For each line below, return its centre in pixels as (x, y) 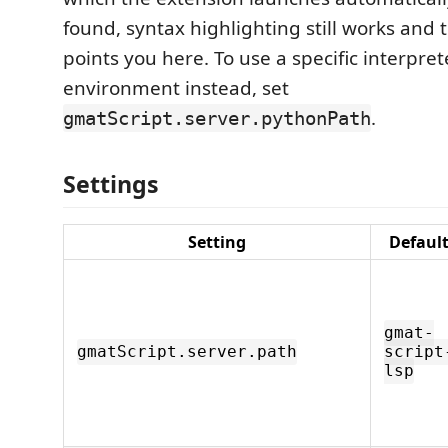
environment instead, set (176, 88)
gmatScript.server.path (187, 352)
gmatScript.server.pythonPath (217, 118)
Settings (111, 183)
